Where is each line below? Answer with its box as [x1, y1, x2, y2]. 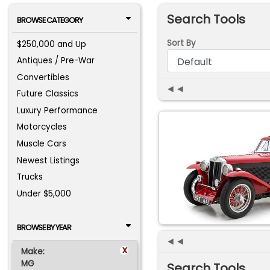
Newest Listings [17, 154, 80, 166]
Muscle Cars [17, 138, 67, 150]
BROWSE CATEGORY [16, 15, 83, 26]
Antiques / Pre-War [17, 55, 95, 67]
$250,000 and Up [17, 38, 87, 50]
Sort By [166, 37, 196, 49]
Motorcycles [17, 121, 67, 133]
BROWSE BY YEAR [16, 222, 71, 233]
